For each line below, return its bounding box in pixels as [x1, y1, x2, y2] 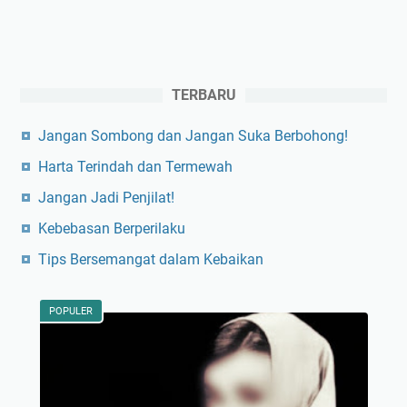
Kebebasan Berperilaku [38, 219, 185, 237]
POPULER [48, 304, 93, 317]
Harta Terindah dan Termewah [38, 157, 233, 175]
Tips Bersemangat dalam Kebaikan [38, 250, 263, 268]
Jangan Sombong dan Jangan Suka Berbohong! [38, 126, 348, 144]
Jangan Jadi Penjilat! [38, 188, 174, 206]
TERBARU [171, 85, 236, 104]
